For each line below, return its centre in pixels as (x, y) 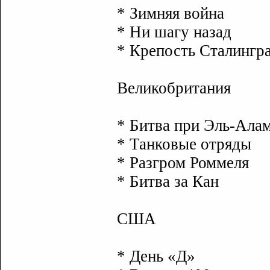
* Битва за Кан (168, 181)
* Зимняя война (171, 13)
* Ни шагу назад (174, 32)
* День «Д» (156, 256)
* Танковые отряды (184, 144)
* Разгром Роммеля (183, 163)
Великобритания (174, 88)
